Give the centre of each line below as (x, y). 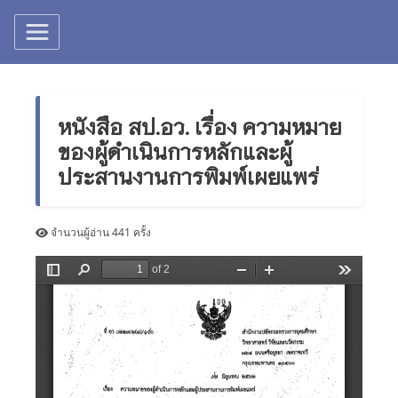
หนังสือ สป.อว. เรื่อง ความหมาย (199, 126)
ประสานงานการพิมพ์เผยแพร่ (188, 175)
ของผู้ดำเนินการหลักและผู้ (175, 151)
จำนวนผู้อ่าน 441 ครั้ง (99, 232)
